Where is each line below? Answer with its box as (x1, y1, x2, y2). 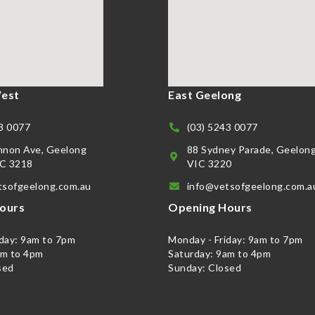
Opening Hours (168, 200, 252, 214)
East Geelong (168, 87, 241, 101)
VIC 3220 (186, 157, 232, 169)
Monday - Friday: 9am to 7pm (168, 233, 303, 245)
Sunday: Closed (168, 261, 241, 274)
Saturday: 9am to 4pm (168, 247, 271, 259)
